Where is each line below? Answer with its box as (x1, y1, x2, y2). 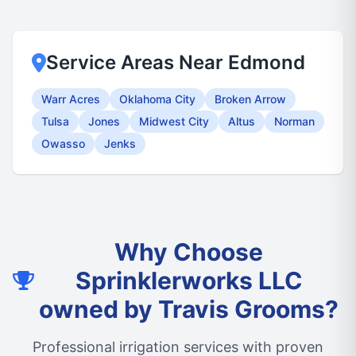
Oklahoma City (119, 92, 195, 106)
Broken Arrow (215, 92, 286, 106)
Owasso (41, 137, 85, 150)
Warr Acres (41, 92, 100, 106)
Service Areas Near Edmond (46, 51, 305, 74)
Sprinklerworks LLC (75, 266, 303, 295)
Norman (274, 114, 315, 128)
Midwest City (139, 114, 209, 128)
